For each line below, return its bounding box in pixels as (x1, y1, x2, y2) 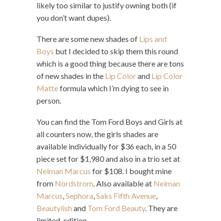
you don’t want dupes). (37, 12, 111, 22)
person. (37, 95, 61, 105)
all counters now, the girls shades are (37, 129, 158, 139)
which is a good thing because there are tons (37, 58, 184, 68)
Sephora (66, 190, 93, 200)
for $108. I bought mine (91, 166, 172, 176)
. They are (145, 203, 178, 213)
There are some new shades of (37, 34, 139, 43)
